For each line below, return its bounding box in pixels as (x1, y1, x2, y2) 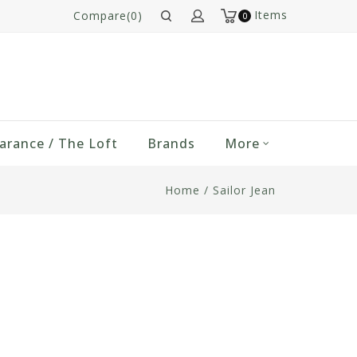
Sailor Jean (213, 182, 276, 198)
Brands (147, 135, 195, 152)
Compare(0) (73, 8, 143, 23)
